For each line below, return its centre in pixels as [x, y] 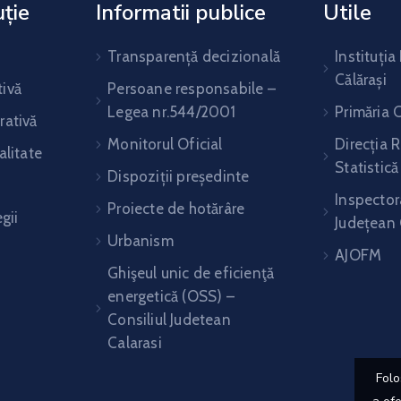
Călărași [361, 79]
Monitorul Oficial [165, 144]
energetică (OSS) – [171, 296]
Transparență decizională [194, 56]
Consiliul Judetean [169, 319]
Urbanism [141, 240]
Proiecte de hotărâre [176, 208]
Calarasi [135, 342]
